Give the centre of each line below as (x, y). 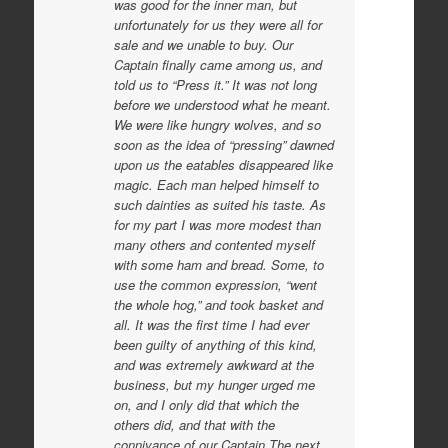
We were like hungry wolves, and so (217, 124)
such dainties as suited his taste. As (219, 204)
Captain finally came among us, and (217, 64)
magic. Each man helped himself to (216, 184)
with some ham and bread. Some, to (218, 264)
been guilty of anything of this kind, (215, 344)
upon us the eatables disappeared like (223, 164)
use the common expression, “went (215, 284)
